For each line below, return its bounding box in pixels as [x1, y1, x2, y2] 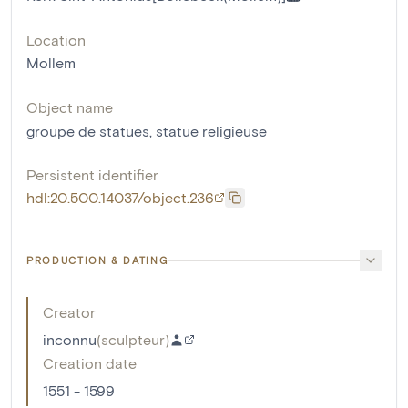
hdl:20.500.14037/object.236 [26, 189, 214, 207]
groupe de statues [26, 122, 149, 140]
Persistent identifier [26, 166, 158, 184]
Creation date [43, 354, 137, 372]
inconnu [43, 331, 97, 349]
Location [26, 31, 86, 49]
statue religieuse [156, 122, 267, 140]
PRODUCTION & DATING [26, 254, 168, 267]
